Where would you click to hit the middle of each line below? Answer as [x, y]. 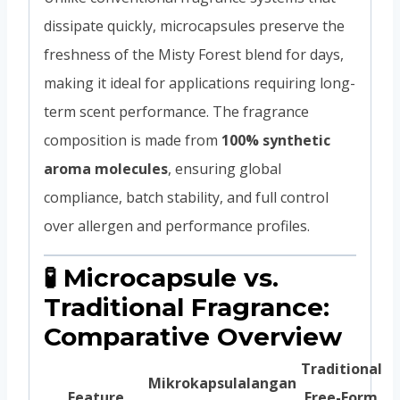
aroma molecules [106, 168]
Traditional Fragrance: [187, 307]
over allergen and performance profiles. [177, 225]
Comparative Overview [193, 336]
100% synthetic [276, 140]
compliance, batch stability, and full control [186, 197]
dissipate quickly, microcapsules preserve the [194, 25]
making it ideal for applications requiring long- [200, 83]
